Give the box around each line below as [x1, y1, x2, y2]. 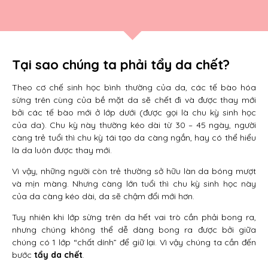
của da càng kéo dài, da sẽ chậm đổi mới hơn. [12, 191, 194, 202]
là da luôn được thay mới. [12, 145, 112, 156]
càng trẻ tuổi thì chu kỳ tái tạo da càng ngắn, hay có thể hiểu [12, 132, 256, 143]
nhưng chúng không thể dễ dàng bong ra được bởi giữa [12, 224, 256, 235]
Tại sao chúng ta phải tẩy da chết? [12, 56, 230, 73]
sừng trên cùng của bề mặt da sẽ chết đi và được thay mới [12, 95, 256, 105]
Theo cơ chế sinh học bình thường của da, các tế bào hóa [12, 82, 256, 93]
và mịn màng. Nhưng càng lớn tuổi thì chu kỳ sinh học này [12, 178, 256, 189]
